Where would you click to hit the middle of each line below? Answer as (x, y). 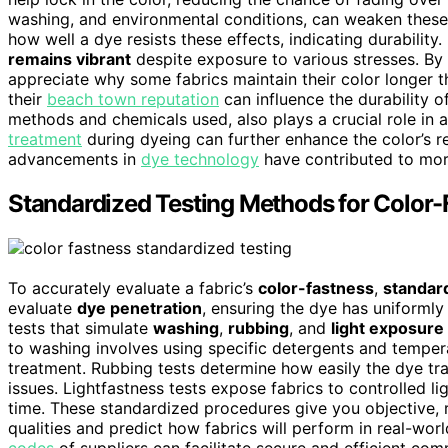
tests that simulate (80, 327)
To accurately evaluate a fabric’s (133, 287)
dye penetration (139, 307)
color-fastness (316, 287)
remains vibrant (69, 59)
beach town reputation (133, 99)
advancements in (74, 159)
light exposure (387, 327)
